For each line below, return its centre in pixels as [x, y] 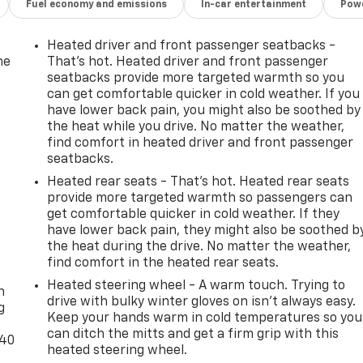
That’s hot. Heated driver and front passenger [188, 62]
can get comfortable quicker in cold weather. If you [204, 94]
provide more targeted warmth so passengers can [200, 198]
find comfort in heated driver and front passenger [201, 143]
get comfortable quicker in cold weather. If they [194, 214]
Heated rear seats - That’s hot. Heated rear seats [199, 182]
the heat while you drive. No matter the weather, [196, 127]
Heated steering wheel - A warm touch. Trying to [196, 286]
